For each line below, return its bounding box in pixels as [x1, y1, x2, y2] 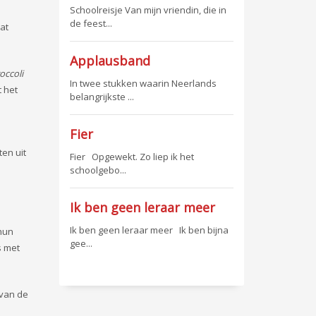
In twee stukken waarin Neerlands [69, 77, 217, 90]
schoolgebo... [69, 164, 126, 176]
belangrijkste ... [69, 90, 134, 103]
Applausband [69, 52, 150, 69]
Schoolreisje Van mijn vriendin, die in [69, 4, 226, 16]
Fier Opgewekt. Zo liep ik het [69, 150, 194, 163]
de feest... [69, 17, 112, 30]
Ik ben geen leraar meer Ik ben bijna [69, 224, 229, 236]
